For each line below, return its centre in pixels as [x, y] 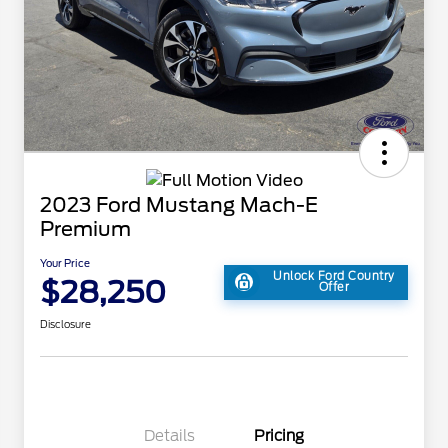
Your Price [65, 263]
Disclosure [65, 324]
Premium [85, 229]
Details [169, 436]
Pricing [279, 436]
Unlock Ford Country [334, 276]
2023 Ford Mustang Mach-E [179, 205]
